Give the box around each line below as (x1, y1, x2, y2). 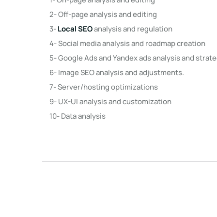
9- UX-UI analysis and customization (49, 96, 173, 107)
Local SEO (58, 24, 94, 34)
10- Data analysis (49, 111, 107, 121)
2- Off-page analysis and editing (49, 9, 158, 19)
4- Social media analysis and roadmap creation (49, 38, 205, 48)
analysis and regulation (94, 24, 172, 34)
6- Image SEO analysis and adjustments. (49, 67, 184, 77)
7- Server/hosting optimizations (49, 82, 159, 92)
